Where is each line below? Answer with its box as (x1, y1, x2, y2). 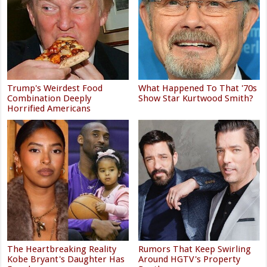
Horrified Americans (7, 103, 91, 114)
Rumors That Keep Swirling (138, 243, 252, 254)
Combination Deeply (7, 92, 92, 104)
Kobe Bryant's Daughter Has (7, 253, 125, 265)
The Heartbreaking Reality (7, 243, 117, 254)
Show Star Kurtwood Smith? (138, 92, 254, 104)
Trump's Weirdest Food (7, 82, 103, 94)
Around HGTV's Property (138, 253, 241, 265)
